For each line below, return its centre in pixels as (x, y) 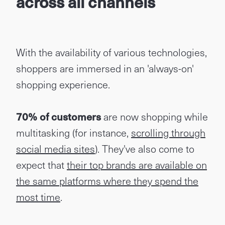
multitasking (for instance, (74, 133)
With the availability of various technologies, (111, 52)
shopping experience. (63, 84)
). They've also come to (145, 149)
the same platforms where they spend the (107, 181)
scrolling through (168, 133)
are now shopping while (156, 117)
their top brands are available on (137, 165)
